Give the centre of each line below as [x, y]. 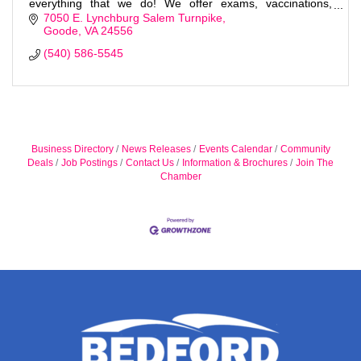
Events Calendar [235, 149]
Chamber [180, 177]
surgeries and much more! [96, 17]
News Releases [156, 149]
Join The [315, 163]
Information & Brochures [235, 163]
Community [305, 149]
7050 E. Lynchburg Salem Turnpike [133, 18]
